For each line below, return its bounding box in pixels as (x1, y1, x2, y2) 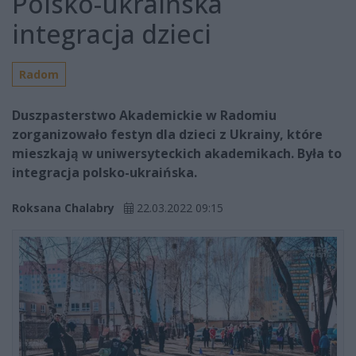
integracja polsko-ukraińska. (12, 164, 197, 182)
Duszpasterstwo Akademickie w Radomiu (12, 106, 277, 125)
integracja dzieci (12, 17, 211, 52)
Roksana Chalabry (12, 200, 114, 216)
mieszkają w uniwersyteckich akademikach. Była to (12, 145, 342, 163)
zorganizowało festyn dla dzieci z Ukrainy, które (12, 126, 323, 144)
